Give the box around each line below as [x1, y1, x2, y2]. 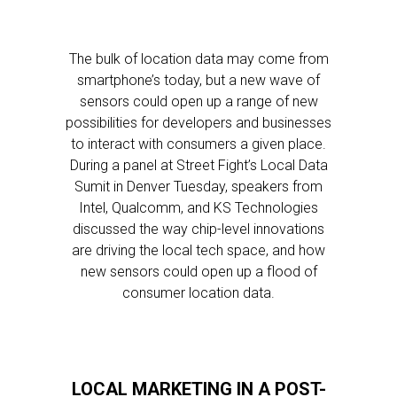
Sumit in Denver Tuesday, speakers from [74, 178, 323, 195]
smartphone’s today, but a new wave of [77, 72, 320, 89]
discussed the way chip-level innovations [73, 221, 324, 237]
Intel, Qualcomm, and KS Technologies [79, 199, 318, 216]
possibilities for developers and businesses [66, 114, 331, 131]
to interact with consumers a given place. [71, 136, 326, 152]
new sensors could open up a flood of [80, 263, 317, 280]
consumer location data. [122, 284, 275, 301]
